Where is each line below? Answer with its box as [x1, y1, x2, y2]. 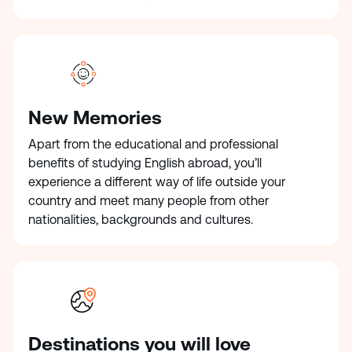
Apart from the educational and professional [28, 137, 278, 152]
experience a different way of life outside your [28, 174, 285, 189]
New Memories [28, 107, 162, 129]
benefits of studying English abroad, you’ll [28, 156, 262, 170]
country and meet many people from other [28, 193, 269, 208]
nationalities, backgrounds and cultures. [28, 212, 256, 227]
